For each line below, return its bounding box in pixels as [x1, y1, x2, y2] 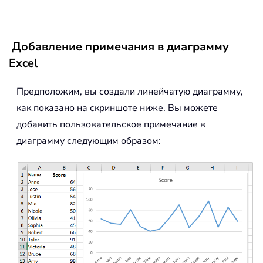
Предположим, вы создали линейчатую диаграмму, [16, 85, 243, 99]
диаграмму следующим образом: [16, 134, 161, 148]
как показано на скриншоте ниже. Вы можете [16, 102, 218, 115]
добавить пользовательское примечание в [16, 118, 205, 131]
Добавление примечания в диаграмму [12, 39, 229, 55]
